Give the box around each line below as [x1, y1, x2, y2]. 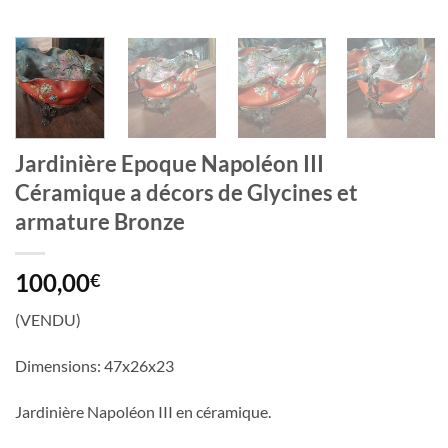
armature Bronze [15, 208, 185, 236]
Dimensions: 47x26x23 [15, 356, 174, 376]
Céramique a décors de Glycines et [15, 179, 358, 207]
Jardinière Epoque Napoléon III [15, 150, 324, 178]
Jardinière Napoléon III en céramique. [15, 402, 271, 422]
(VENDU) [15, 310, 81, 330]
